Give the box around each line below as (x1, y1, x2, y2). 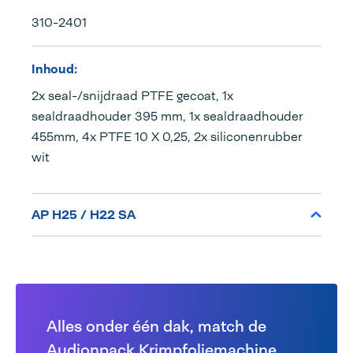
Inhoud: (32, 61, 77, 78)
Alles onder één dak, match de (46, 316, 267, 337)
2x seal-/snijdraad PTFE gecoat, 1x (32, 87, 233, 105)
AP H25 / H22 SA (32, 206, 136, 224)
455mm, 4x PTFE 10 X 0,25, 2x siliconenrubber (32, 128, 303, 146)
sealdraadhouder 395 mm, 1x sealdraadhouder (32, 108, 303, 125)
